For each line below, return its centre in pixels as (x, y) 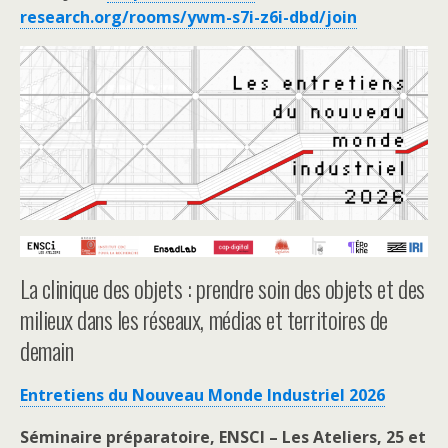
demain (47, 350)
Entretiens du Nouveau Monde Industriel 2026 (202, 395)
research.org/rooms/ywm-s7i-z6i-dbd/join (188, 17)
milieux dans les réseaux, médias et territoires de (204, 319)
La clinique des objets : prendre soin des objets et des (222, 288)
